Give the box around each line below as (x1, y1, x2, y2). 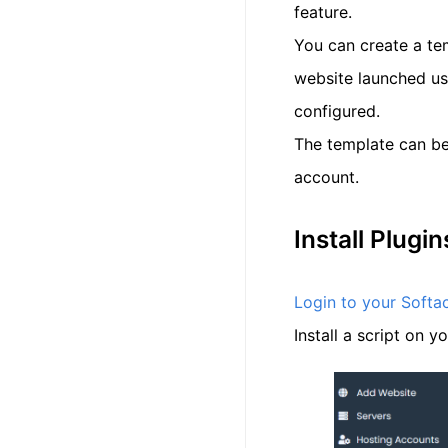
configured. (294, 101, 380, 122)
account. (294, 167, 359, 188)
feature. (294, 2, 352, 23)
